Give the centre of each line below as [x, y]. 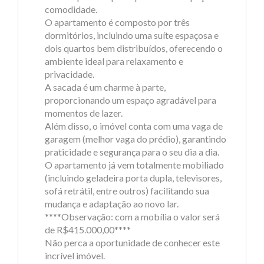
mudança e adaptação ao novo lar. [112, 204]
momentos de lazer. [84, 113]
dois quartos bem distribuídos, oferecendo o [134, 48]
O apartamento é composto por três [117, 22]
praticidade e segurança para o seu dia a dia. [132, 152]
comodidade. [71, 9]
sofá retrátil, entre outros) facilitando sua [127, 191]
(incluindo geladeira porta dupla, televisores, [133, 178]
